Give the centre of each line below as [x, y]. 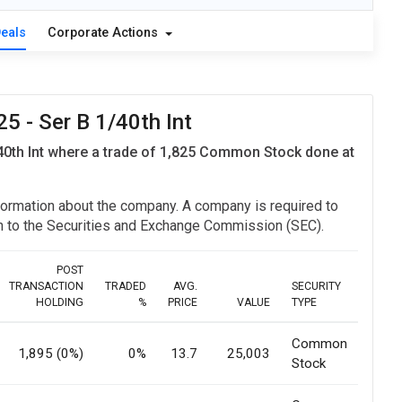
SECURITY [316, 287]
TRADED [126, 287]
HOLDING [60, 303]
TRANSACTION [46, 287]
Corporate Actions [104, 33]
